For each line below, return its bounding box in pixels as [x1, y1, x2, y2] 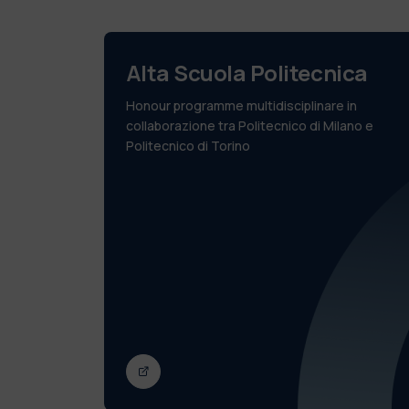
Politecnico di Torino [125, 136, 250, 154]
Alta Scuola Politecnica [125, 57, 368, 88]
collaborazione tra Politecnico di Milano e [125, 116, 373, 134]
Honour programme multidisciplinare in [125, 96, 357, 114]
